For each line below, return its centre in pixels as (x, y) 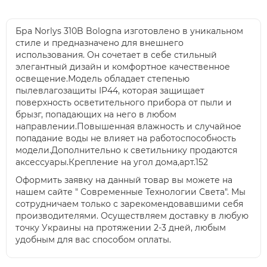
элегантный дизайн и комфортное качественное (123, 67)
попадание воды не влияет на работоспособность (126, 138)
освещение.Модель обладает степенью (103, 79)
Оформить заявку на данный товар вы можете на (124, 180)
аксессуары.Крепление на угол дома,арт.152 (112, 162)
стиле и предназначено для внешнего (100, 43)
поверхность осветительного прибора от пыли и (124, 103)
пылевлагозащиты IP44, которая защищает (110, 91)
